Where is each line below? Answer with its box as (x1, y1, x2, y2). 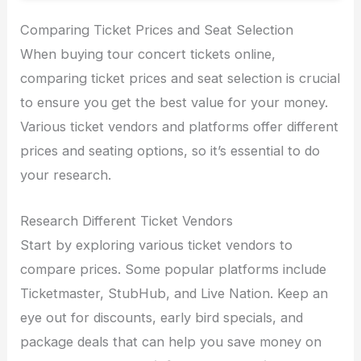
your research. (20, 167, 112, 184)
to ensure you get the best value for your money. (20, 94, 329, 111)
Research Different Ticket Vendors (20, 212, 234, 229)
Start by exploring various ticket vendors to (20, 236, 293, 253)
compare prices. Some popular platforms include (20, 260, 327, 277)
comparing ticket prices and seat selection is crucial (20, 70, 341, 87)
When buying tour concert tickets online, (20, 46, 276, 63)
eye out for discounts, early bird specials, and (20, 309, 304, 326)
